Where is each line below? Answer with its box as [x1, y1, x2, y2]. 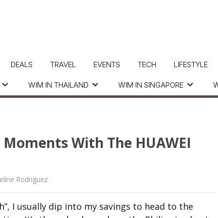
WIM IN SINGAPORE [118, 80, 183, 90]
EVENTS [93, 60, 120, 69]
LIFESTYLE [173, 60, 208, 69]
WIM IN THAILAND [28, 80, 89, 90]
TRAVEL [50, 60, 76, 69]
